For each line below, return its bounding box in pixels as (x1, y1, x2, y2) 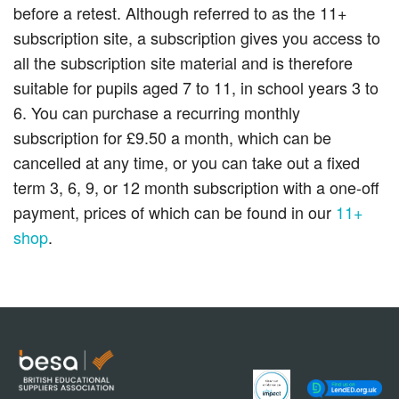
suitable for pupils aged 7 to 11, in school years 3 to (13, 76, 379, 100)
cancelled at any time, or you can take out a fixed (13, 151, 360, 175)
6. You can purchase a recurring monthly (13, 101, 300, 125)
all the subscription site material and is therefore (13, 51, 353, 75)
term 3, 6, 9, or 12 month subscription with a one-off (13, 175, 379, 199)
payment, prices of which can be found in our (13, 200, 336, 224)
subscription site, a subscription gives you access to (13, 26, 380, 50)
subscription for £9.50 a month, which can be (13, 126, 331, 150)
